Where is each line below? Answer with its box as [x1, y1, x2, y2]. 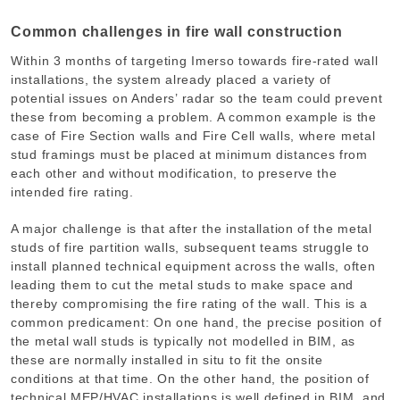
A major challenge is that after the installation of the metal [11, 221, 372, 237]
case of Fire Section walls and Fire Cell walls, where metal [11, 129, 376, 144]
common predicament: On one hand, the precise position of [11, 315, 382, 330]
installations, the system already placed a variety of [11, 72, 332, 87]
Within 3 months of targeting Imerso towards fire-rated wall [11, 54, 379, 69]
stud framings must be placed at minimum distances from [11, 147, 368, 162]
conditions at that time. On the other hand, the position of [11, 371, 370, 387]
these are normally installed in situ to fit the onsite [11, 353, 323, 368]
